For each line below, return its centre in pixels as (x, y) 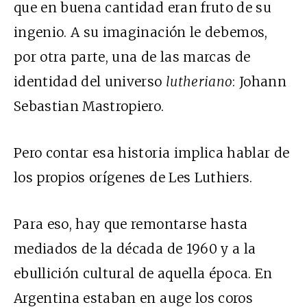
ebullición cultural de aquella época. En (143, 273)
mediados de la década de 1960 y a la (135, 248)
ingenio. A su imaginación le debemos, (141, 32)
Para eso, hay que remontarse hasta (131, 224)
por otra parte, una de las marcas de (132, 57)
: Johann (260, 81)
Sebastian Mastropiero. (89, 106)
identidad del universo (90, 81)
